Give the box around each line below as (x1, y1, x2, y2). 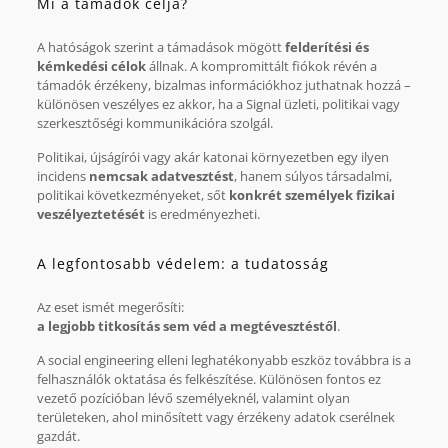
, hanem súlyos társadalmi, (233, 166, 392, 185)
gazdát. (36, 426, 80, 445)
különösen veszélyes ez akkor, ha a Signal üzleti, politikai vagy (36, 94, 400, 113)
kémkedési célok (36, 56, 146, 75)
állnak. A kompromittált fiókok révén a (145, 56, 377, 75)
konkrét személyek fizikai (228, 185, 395, 204)
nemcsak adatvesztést (88, 166, 234, 185)
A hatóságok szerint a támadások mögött (36, 37, 285, 56)
